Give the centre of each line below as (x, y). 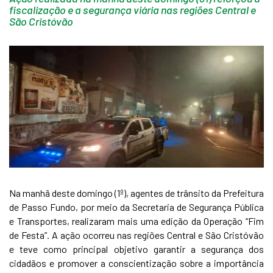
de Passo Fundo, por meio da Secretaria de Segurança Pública (136, 207)
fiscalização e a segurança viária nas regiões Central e (133, 10)
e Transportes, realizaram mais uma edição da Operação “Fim (136, 221)
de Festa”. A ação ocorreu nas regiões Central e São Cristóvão (136, 235)
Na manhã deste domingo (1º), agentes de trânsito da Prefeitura (136, 193)
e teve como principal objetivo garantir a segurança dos (136, 249)
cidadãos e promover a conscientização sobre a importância (136, 263)
